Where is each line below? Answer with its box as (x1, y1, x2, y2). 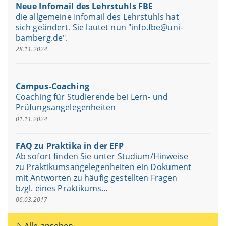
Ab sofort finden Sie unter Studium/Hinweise (15, 151, 188, 162)
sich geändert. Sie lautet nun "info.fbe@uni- (15, 21, 183, 33)
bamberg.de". (15, 32, 68, 43)
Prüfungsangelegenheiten (15, 102, 116, 114)
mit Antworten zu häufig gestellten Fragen (15, 172, 178, 184)
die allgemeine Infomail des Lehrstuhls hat (15, 11, 179, 22)
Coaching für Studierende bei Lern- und (15, 91, 168, 103)
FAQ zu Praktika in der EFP (15, 140, 124, 152)
